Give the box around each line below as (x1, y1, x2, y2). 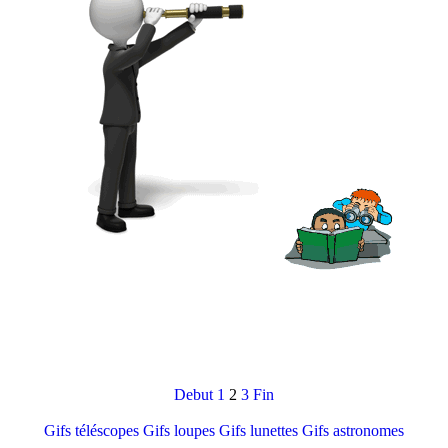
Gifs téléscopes (44, 422, 139, 439)
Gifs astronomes (302, 422, 404, 439)
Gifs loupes (143, 422, 215, 439)
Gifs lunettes (219, 422, 298, 439)
